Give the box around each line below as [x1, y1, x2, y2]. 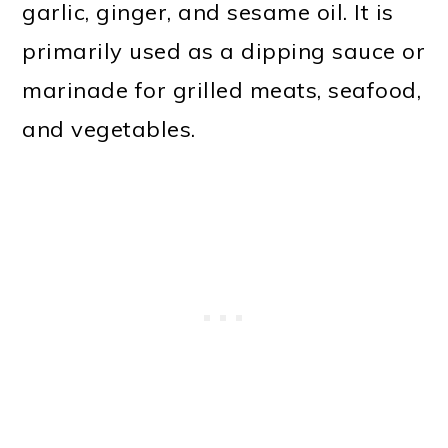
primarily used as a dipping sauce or [22, 36, 426, 65]
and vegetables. [22, 114, 196, 143]
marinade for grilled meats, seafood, [22, 75, 422, 104]
